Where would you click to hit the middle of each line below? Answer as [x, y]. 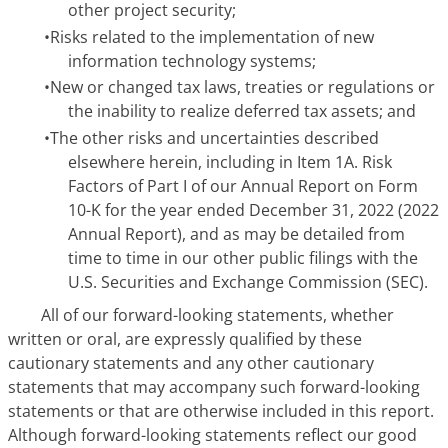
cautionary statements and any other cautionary [191, 363]
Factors [96, 186]
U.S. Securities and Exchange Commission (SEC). [248, 282]
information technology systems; [192, 60]
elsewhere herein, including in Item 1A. [215, 162]
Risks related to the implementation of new [212, 36]
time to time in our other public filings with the [243, 258]
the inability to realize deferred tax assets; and [242, 111]
